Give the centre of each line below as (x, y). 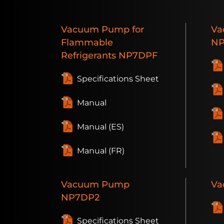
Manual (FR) (101, 151)
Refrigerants (90, 55)
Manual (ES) (100, 127)
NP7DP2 (80, 197)
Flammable (87, 42)
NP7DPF (138, 55)
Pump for (121, 29)
